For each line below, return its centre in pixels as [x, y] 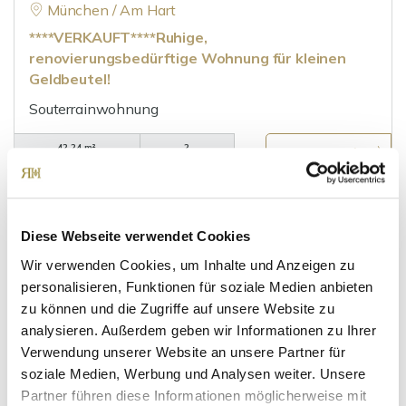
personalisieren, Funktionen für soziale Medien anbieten [197, 286]
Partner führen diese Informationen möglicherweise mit [194, 395]
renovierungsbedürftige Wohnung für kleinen [188, 58]
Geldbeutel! [70, 79]
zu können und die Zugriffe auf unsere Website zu [178, 308]
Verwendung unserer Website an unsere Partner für [183, 352]
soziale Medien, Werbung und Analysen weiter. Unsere [193, 373]
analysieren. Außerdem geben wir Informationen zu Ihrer [198, 330]
